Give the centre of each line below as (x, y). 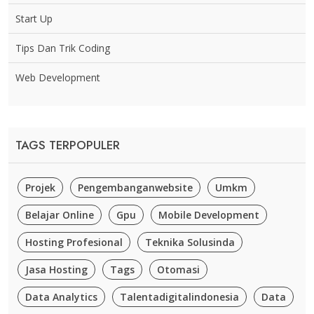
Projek (40, 188)
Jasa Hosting (56, 270)
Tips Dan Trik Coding (63, 48)
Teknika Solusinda (190, 243)
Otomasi (178, 270)
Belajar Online (60, 215)
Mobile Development (209, 215)
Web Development (58, 78)
